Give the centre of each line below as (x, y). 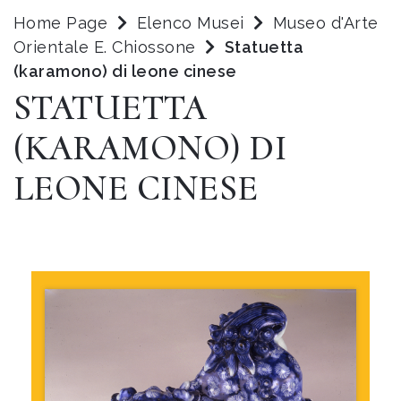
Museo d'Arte (326, 23)
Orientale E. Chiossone (107, 47)
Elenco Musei (190, 23)
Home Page (61, 23)
